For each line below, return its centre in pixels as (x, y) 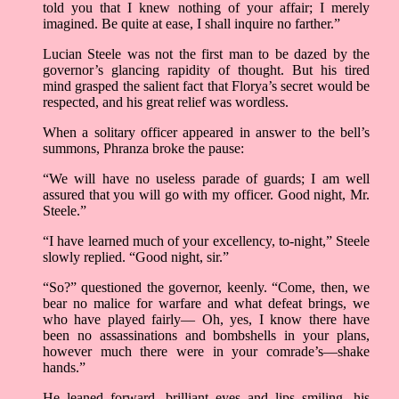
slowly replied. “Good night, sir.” (136, 257)
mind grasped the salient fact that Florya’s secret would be (206, 86)
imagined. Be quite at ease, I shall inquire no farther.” (191, 24)
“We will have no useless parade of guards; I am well (206, 179)
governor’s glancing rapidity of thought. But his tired (206, 70)
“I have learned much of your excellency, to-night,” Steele (206, 241)
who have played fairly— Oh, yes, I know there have (206, 320)
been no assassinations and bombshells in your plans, (206, 336)
